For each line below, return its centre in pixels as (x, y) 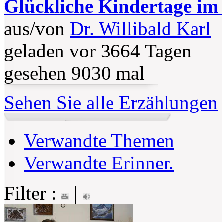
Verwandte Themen (99, 141)
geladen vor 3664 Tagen (98, 51)
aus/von (37, 29)
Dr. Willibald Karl (140, 29)
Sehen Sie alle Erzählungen (111, 103)
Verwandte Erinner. (99, 163)
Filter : (33, 193)
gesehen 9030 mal (74, 73)
